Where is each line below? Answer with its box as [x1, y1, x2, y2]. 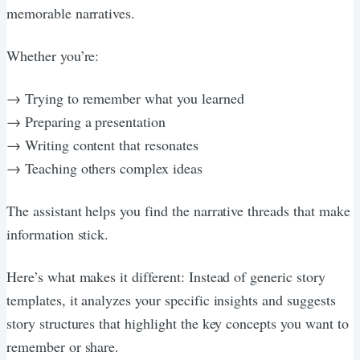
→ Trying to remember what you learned [6, 88, 244, 108]
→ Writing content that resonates [6, 134, 198, 154]
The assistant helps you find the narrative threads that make [6, 200, 350, 220]
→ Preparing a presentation [6, 111, 166, 131]
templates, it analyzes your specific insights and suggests [6, 289, 336, 309]
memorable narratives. [6, 2, 136, 22]
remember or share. [6, 336, 120, 356]
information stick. [6, 223, 109, 243]
